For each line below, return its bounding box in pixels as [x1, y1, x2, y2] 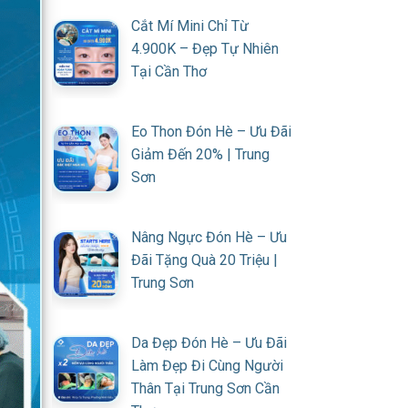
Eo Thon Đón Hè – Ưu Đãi [131, 122, 291, 140]
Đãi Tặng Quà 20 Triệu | [131, 250, 278, 269]
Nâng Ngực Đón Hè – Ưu [131, 228, 287, 246]
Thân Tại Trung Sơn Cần [131, 379, 280, 397]
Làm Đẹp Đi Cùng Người [131, 356, 283, 374]
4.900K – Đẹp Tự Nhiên [131, 40, 279, 58]
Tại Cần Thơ [131, 63, 207, 81]
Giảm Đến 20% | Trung [131, 145, 270, 163]
